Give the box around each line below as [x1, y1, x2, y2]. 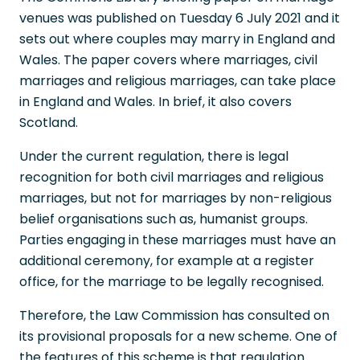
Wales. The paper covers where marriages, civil [19, 51, 317, 69]
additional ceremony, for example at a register [19, 252, 314, 270]
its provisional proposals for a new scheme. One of [19, 327, 337, 346]
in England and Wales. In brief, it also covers [19, 92, 292, 111]
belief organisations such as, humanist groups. [19, 210, 308, 228]
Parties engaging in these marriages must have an [19, 231, 336, 249]
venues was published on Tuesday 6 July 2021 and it [19, 9, 340, 27]
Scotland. [19, 113, 78, 132]
